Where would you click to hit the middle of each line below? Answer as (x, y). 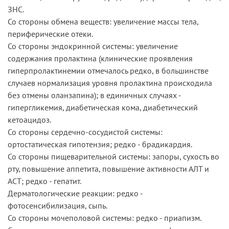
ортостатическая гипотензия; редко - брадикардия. (100, 144)
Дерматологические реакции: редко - (75, 193)
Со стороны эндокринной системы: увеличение (93, 46)
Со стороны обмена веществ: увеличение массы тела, (103, 21)
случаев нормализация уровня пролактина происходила (110, 83)
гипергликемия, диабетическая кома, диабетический (103, 107)
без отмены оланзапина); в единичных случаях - (94, 95)
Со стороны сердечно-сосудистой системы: (85, 132)
